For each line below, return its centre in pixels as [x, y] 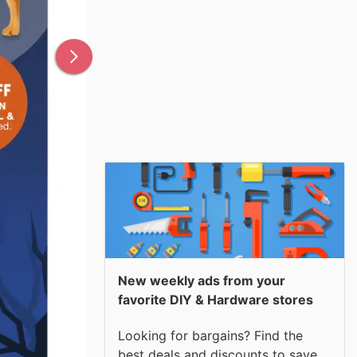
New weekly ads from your [202, 280]
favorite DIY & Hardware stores [216, 300]
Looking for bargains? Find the [210, 335]
